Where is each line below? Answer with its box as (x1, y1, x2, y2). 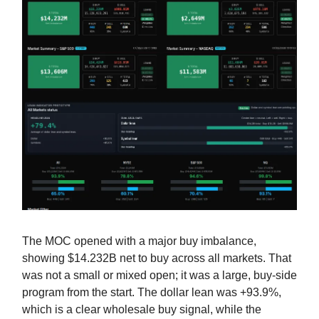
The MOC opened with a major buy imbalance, (22, 234, 256, 247)
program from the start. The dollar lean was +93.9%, (22, 286, 281, 298)
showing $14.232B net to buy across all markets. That (22, 251, 291, 264)
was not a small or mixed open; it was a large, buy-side (22, 268, 297, 281)
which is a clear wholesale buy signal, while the (22, 303, 261, 315)
